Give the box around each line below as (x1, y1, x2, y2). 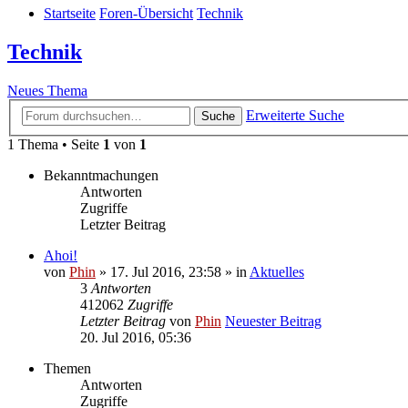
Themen (44, 360, 91, 376)
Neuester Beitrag (225, 312, 321, 329)
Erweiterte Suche (246, 107, 344, 123)
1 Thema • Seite (7, 136, 103, 152)
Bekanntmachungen (44, 167, 158, 183)
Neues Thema (7, 83, 87, 99)
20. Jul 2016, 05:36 (80, 329, 191, 345)
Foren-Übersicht (99, 5, 193, 22)
